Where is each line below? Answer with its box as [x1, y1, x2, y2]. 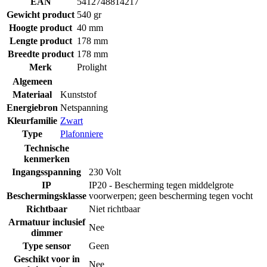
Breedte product [7, 48, 74, 59]
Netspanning [60, 102, 108, 113]
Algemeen [12, 76, 52, 86]
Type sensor [22, 240, 71, 251]
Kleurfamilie [7, 115, 57, 126]
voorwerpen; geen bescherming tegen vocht [89, 190, 253, 201]
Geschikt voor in [13, 253, 80, 264]
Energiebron [7, 102, 58, 113]
